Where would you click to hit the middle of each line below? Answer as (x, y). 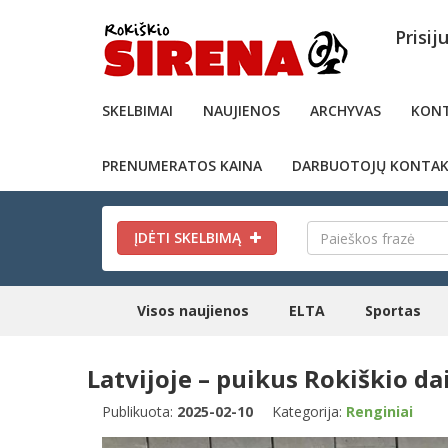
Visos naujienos (193, 310)
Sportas (393, 310)
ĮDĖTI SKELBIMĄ (189, 237)
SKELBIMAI (137, 110)
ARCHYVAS (345, 110)
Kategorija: (309, 411)
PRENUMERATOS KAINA (182, 165)
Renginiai (379, 411)
